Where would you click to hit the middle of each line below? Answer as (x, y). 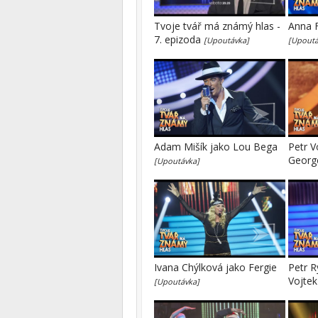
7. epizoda (179, 39)
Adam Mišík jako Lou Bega (216, 147)
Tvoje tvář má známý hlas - (217, 26)
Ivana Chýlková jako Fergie (215, 267)
